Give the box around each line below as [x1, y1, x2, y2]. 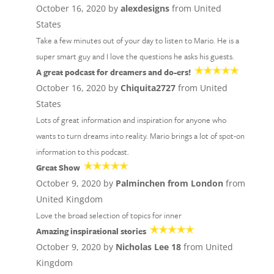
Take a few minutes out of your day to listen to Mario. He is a [35, 34, 239, 46]
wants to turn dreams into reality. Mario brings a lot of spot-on [35, 130, 245, 142]
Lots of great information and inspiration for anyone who [35, 114, 226, 126]
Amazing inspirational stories [35, 225, 146, 237]
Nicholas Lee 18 [115, 241, 181, 253]
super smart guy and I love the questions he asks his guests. [35, 50, 234, 62]
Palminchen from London [115, 177, 223, 189]
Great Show [35, 161, 80, 174]
